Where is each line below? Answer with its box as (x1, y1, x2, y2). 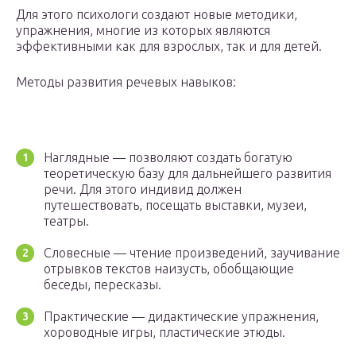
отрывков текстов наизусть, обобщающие (44, 261, 294, 277)
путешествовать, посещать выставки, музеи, (44, 198, 307, 213)
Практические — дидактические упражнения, (44, 309, 319, 324)
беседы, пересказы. (44, 277, 161, 292)
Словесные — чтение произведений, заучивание (44, 246, 340, 261)
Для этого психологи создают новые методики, (16, 7, 297, 22)
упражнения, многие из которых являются (16, 23, 270, 38)
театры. (44, 214, 89, 229)
